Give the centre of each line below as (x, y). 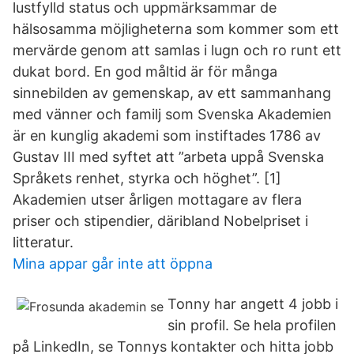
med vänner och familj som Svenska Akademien (172, 114)
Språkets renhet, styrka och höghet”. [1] (147, 178)
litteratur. (43, 242)
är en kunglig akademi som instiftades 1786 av (167, 136)
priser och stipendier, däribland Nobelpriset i (160, 221)
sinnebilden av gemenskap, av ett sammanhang (172, 93)
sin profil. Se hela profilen (252, 325)
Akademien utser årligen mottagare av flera (157, 200)
